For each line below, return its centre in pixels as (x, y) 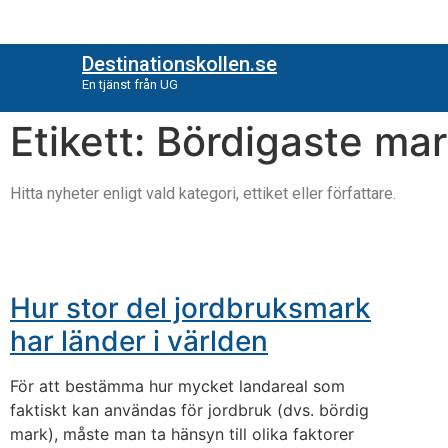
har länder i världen (139, 341)
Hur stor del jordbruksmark (190, 308)
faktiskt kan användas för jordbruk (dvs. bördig (189, 410)
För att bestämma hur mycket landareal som (177, 386)
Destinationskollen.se (179, 64)
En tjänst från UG (129, 85)
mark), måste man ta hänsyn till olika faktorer (182, 434)
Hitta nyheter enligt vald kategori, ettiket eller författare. (203, 193)
